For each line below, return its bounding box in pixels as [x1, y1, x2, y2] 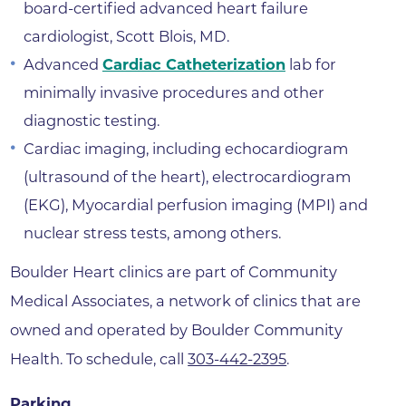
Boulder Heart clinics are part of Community [10, 263, 338, 282]
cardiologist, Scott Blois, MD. [23, 26, 229, 45]
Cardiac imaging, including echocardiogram [23, 139, 348, 158]
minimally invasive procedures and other [23, 82, 324, 101]
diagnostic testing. [23, 111, 159, 130]
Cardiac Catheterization [101, 54, 285, 73]
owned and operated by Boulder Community [10, 321, 343, 340]
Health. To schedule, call [10, 350, 188, 369]
